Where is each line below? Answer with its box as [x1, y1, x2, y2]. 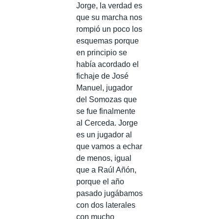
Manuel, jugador [76, 83, 132, 92]
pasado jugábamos [76, 189, 143, 197]
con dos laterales [76, 200, 135, 209]
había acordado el [76, 60, 139, 68]
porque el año [76, 177, 124, 186]
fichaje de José [76, 71, 129, 80]
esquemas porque [76, 36, 139, 45]
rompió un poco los [76, 24, 142, 33]
